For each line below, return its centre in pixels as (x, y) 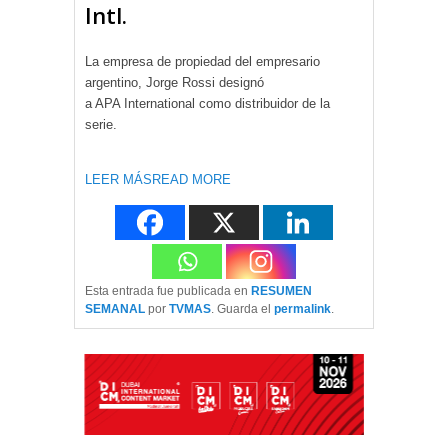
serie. (101, 125)
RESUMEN (281, 291)
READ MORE (191, 180)
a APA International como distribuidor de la (207, 104)
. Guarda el (242, 309)
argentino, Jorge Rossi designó (174, 83)
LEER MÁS (118, 180)
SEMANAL (115, 309)
